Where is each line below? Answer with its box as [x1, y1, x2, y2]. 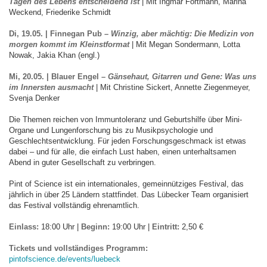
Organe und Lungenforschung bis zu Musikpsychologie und [9, 126, 213, 135]
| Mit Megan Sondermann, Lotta [129, 40, 240, 49]
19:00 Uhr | [110, 222, 152, 231]
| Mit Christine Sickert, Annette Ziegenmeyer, [94, 83, 250, 92]
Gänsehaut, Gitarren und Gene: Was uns [108, 72, 256, 81]
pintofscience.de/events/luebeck [9, 254, 120, 263]
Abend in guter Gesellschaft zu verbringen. [9, 158, 156, 167]
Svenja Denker [9, 94, 60, 103]
